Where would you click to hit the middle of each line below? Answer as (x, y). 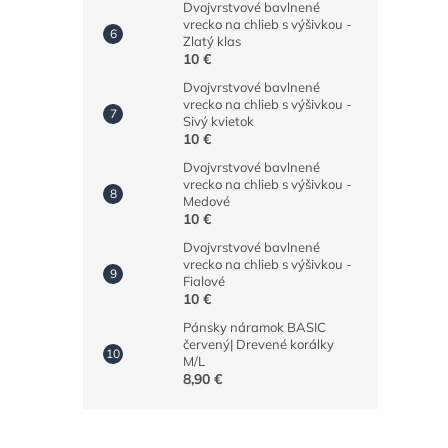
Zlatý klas (212, 41)
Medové (206, 201)
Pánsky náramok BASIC (254, 327)
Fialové (204, 281)
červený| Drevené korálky (258, 344)
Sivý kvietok (218, 121)
